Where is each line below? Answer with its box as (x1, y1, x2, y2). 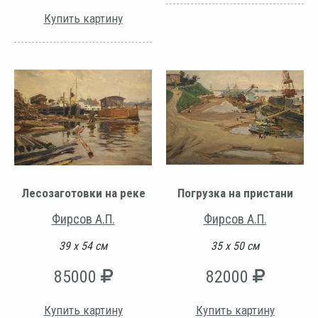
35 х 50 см (211, 239, 259, 253)
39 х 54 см (59, 239, 107, 253)
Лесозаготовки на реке (21, 186, 146, 201)
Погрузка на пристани (177, 186, 293, 201)
